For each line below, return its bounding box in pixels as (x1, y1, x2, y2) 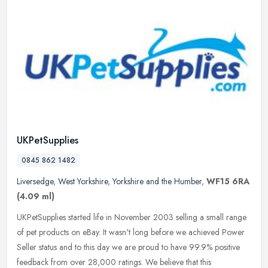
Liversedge (17, 175, 53, 187)
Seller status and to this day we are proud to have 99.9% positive (17, 240, 240, 253)
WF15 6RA (206, 175, 249, 187)
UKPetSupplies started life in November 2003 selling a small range (17, 211, 246, 223)
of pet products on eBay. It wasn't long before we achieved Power (17, 226, 245, 238)
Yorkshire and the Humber (112, 175, 202, 187)
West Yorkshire (58, 175, 108, 187)
